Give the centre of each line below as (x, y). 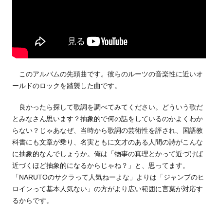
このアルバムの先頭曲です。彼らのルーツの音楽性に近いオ (108, 74)
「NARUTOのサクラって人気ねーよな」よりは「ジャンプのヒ (108, 177)
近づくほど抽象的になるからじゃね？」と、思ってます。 (101, 166)
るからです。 (33, 201)
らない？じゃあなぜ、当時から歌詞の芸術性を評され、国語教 (108, 131)
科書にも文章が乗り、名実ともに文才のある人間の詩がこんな (108, 142)
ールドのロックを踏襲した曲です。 (67, 86)
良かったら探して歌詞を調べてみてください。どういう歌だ (108, 107)
